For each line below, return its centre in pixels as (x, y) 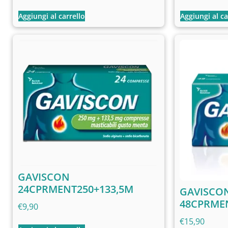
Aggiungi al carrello (52, 16)
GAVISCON (44, 177)
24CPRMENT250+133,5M (76, 189)
